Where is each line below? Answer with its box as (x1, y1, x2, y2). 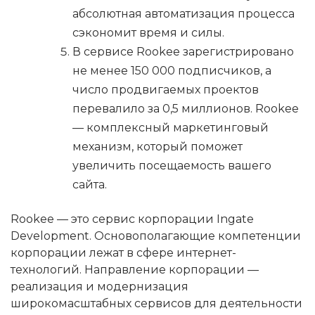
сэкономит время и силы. (72, 26, 224, 40)
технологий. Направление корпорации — (11, 263, 259, 277)
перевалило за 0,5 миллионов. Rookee (72, 102, 299, 116)
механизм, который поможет (72, 140, 243, 154)
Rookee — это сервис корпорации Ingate (11, 212, 254, 226)
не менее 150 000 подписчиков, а (72, 64, 271, 78)
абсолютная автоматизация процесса (72, 7, 295, 21)
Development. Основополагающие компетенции (11, 229, 301, 243)
